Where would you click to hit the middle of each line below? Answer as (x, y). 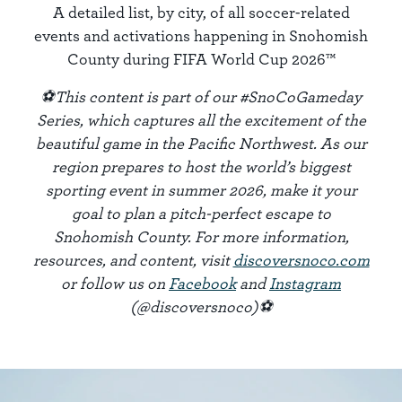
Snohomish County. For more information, (201, 236)
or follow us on (115, 283)
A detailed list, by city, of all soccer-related (201, 12)
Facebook (202, 283)
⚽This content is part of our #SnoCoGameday (201, 96)
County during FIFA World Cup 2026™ (201, 59)
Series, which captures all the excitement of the (201, 120)
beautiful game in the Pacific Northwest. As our (201, 143)
